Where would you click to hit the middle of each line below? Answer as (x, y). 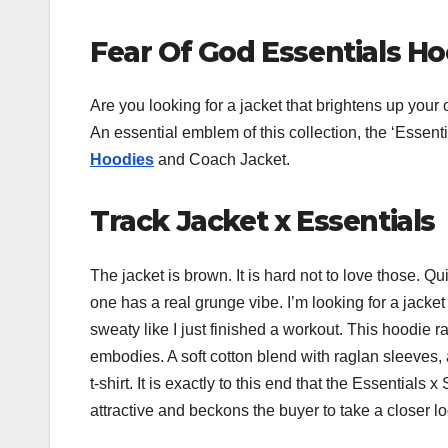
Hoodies (122, 160)
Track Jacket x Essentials (262, 221)
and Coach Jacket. (222, 160)
